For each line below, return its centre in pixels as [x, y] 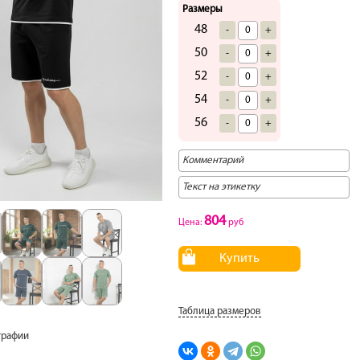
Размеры [202, 9]
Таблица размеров [220, 311]
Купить [239, 259]
